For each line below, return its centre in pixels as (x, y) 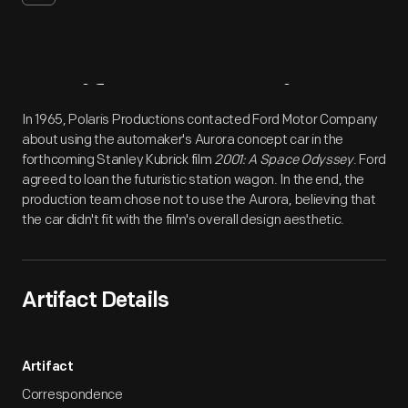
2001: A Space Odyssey (284, 160)
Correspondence (72, 395)
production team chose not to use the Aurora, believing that (199, 200)
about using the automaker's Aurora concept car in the (183, 140)
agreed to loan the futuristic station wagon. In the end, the (194, 180)
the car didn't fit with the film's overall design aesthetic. (184, 220)
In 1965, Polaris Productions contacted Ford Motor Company (200, 120)
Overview (259, 105)
